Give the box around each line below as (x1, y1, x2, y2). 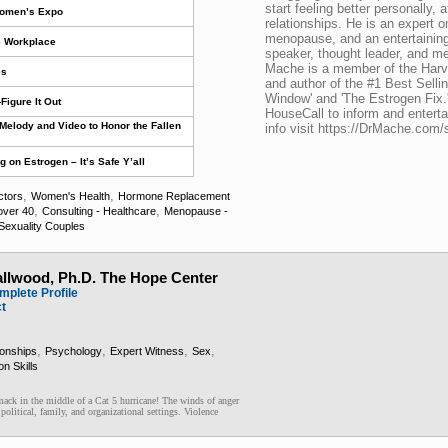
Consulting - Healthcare (42, 205, 156, 217)
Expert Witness (110, 345, 184, 357)
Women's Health (31, 190, 110, 202)
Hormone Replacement (118, 190, 230, 202)
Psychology (45, 345, 102, 357)
